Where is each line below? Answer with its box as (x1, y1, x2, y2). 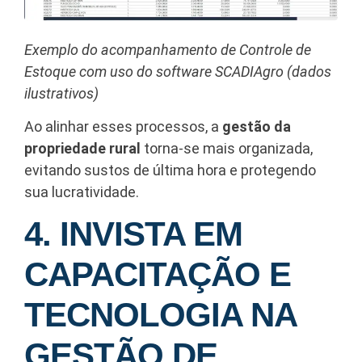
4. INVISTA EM (24, 215, 242, 254)
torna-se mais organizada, (141, 140, 313, 158)
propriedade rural (24, 140, 141, 158)
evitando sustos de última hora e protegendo (24, 162, 316, 179)
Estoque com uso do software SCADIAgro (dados (24, 62, 331, 80)
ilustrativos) (24, 84, 99, 102)
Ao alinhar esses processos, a (24, 118, 222, 136)
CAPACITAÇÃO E (24, 255, 291, 294)
